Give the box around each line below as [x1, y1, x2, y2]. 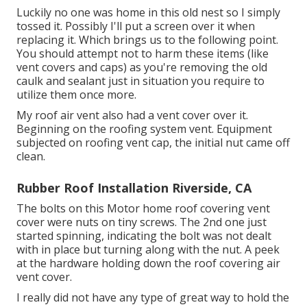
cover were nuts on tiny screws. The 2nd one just [16, 214, 267, 230]
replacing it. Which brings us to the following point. [16, 32, 278, 47]
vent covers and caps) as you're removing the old [16, 59, 267, 75]
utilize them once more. [16, 86, 136, 102]
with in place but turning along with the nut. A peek [16, 241, 280, 257]
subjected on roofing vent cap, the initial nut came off [16, 134, 290, 150]
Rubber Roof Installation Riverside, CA [16, 179, 251, 196]
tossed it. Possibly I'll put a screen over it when [16, 18, 255, 34]
